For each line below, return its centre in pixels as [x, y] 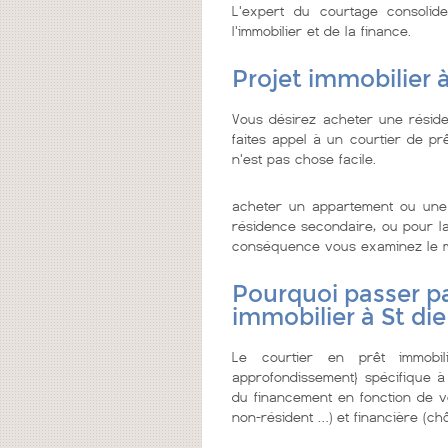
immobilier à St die [339, 317]
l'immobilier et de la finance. [321, 30]
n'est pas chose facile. [304, 158]
